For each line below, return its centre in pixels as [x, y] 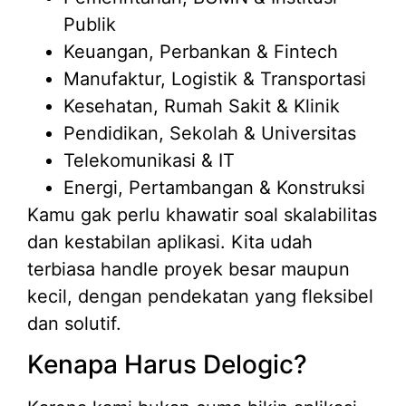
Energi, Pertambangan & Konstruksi [214, 187]
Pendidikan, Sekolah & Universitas [210, 133]
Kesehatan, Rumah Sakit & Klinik [202, 106]
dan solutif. [74, 323]
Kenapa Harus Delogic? [167, 365]
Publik [90, 24]
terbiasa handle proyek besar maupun [188, 269]
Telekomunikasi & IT [149, 160]
